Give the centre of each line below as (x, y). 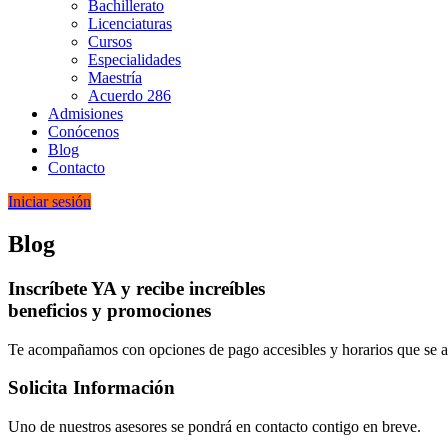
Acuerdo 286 (129, 95)
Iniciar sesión (49, 201)
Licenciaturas (130, 23)
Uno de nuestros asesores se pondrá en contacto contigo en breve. (214, 426)
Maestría (115, 77)
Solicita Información (91, 388)
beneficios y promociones (109, 310)
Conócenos (83, 131)
